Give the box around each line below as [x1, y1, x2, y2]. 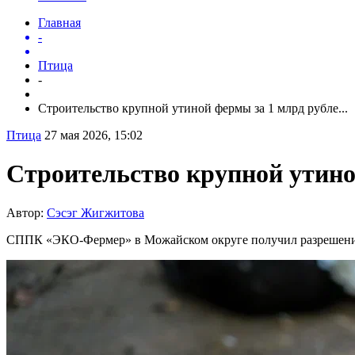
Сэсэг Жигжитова [47, 205, 144, 219]
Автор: [6, 205, 47, 219]
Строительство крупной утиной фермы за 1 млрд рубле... [38, 101, 348, 115]
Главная [38, 15, 81, 29]
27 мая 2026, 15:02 [44, 128, 143, 142]
